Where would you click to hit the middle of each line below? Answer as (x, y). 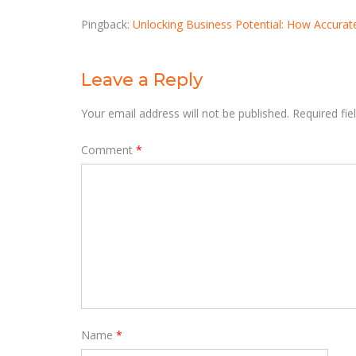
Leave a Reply (142, 79)
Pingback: (107, 24)
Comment (108, 149)
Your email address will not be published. (185, 114)
